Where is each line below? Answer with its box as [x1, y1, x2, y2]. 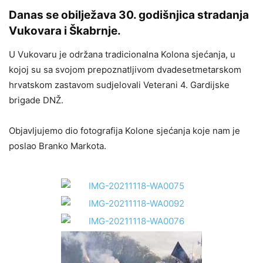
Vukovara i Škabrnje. [9, 24, 121, 38]
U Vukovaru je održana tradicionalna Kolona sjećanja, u [9, 49, 235, 60]
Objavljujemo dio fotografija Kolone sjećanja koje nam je [9, 125, 240, 136]
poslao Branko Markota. [9, 140, 106, 151]
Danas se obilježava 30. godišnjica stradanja [9, 8, 249, 22]
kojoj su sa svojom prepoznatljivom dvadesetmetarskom [9, 64, 241, 75]
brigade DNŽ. [9, 95, 63, 106]
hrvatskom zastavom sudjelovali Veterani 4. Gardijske [9, 79, 230, 90]
